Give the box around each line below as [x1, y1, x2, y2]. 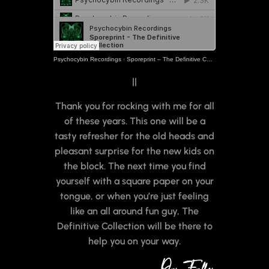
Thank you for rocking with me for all [55, 100, 214, 112]
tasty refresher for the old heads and [55, 130, 214, 142]
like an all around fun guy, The [70, 205, 199, 217]
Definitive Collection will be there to [56, 220, 213, 232]
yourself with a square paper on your [55, 175, 214, 187]
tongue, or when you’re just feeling [60, 190, 209, 202]
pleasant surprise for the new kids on [55, 145, 214, 157]
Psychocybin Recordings [53, 56, 121, 63]
